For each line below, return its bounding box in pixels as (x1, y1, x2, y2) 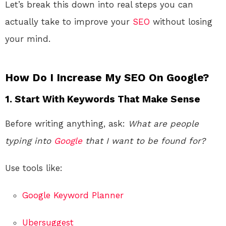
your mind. (5, 33, 50, 44)
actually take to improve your (5, 16, 133, 27)
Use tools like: (5, 162, 63, 173)
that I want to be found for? (82, 135, 205, 146)
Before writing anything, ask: (5, 118, 128, 129)
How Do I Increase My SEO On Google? (5, 71, 209, 84)
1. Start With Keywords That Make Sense (5, 93, 200, 105)
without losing (150, 16, 212, 27)
